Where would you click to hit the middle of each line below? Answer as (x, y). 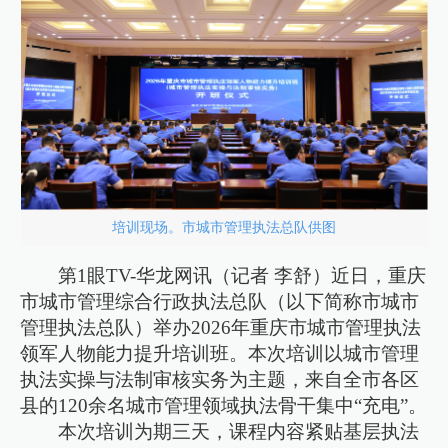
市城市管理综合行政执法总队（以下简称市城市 (220, 301)
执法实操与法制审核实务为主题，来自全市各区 (220, 379)
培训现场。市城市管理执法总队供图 (224, 227)
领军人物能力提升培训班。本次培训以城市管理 (220, 353)
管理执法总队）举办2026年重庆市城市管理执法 (221, 327)
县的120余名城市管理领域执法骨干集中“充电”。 (224, 405)
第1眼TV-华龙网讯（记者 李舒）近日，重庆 (242, 275)
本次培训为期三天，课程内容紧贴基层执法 (239, 431)
